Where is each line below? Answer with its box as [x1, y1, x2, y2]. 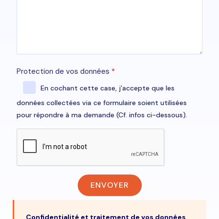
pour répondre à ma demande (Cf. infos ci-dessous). [17, 110, 187, 119]
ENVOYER [90, 179, 129, 190]
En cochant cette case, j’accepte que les [41, 83, 175, 92]
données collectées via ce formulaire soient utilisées [17, 98, 187, 107]
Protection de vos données [17, 66, 109, 76]
